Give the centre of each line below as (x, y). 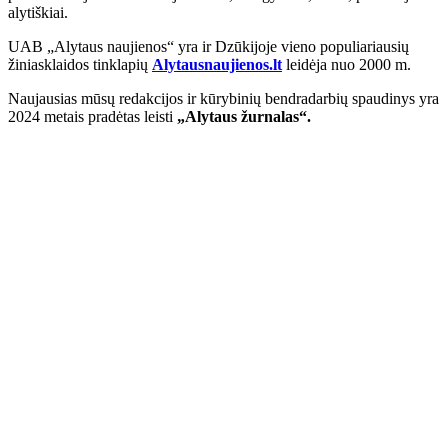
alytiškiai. (38, 13)
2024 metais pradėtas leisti (92, 117)
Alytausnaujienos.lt (217, 65)
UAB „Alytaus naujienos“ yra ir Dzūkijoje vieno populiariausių (208, 47)
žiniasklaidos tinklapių (80, 65)
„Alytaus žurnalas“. (244, 117)
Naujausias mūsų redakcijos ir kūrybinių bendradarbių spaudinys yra (223, 99)
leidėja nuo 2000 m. (346, 65)
